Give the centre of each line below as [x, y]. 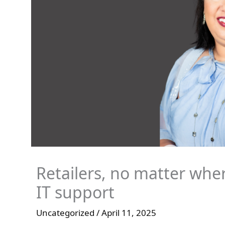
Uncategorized [65, 213]
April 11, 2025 [129, 213]
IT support [75, 192]
